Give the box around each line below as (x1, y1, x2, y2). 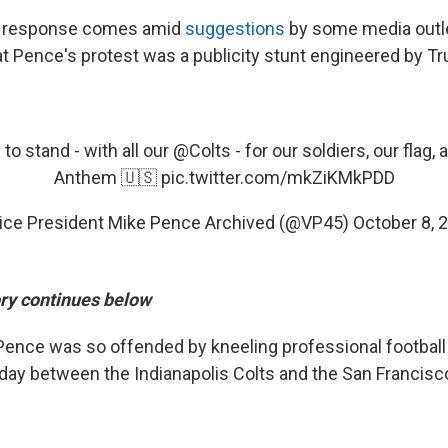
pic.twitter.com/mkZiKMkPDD (160, 166, 395, 188)
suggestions (185, 17, 285, 39)
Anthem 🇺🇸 (53, 166, 161, 188)
